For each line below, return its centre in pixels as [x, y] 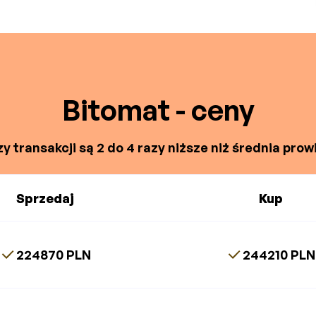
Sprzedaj [45, 198]
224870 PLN [54, 254]
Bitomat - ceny [158, 110]
